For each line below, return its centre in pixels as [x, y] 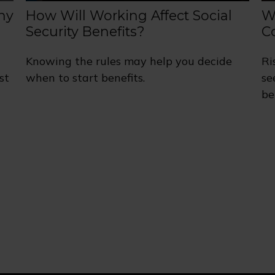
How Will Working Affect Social [129, 16]
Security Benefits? [86, 32]
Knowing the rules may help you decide [129, 61]
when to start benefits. [86, 77]
